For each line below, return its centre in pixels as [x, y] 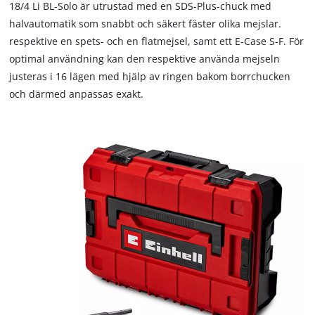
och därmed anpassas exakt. [77, 94]
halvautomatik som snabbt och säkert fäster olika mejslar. [146, 23]
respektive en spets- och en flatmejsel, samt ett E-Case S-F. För [157, 41]
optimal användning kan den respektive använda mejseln [145, 58]
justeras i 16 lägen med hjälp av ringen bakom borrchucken [150, 76]
